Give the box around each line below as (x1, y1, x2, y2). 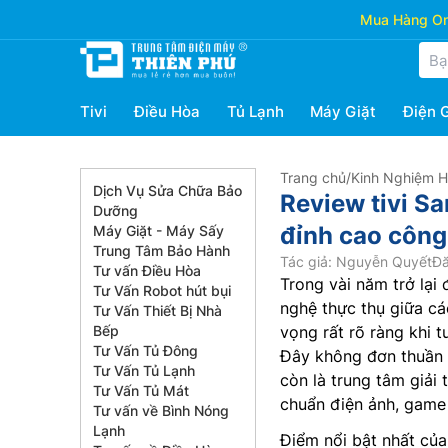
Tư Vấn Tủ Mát (93, 382, 189, 399)
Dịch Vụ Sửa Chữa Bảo (93, 182, 242, 199)
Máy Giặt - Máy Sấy (93, 222, 224, 239)
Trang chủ (280, 169, 346, 186)
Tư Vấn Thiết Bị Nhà (93, 302, 222, 319)
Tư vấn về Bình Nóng (93, 402, 229, 419)
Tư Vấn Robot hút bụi (93, 282, 231, 299)
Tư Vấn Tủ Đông (93, 342, 198, 359)
